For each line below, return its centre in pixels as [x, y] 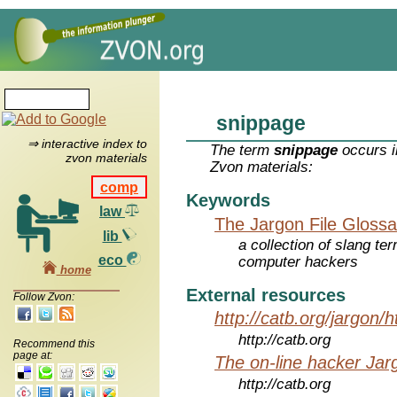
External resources [266, 295]
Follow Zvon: [44, 296]
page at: [33, 355]
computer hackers [299, 262]
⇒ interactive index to [87, 144]
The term [242, 151]
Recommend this [54, 343]
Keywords [228, 201]
